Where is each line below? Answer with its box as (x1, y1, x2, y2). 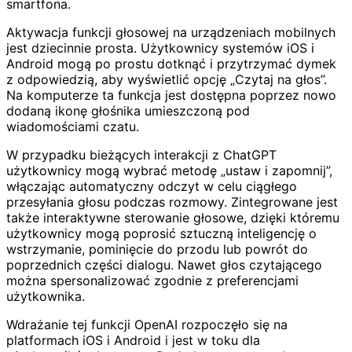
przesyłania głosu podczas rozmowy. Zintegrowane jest (6, 193, 338, 210)
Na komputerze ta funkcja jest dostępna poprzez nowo (6, 86, 336, 103)
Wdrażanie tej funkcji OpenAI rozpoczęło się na (6, 316, 288, 332)
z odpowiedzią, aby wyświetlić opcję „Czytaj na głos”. (6, 71, 327, 87)
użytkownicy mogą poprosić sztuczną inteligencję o (6, 225, 317, 241)
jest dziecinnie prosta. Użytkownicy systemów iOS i (6, 39, 314, 56)
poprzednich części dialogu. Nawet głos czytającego (6, 256, 322, 273)
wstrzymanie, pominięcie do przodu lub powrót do (6, 240, 308, 257)
